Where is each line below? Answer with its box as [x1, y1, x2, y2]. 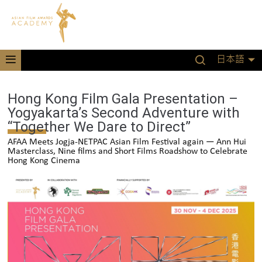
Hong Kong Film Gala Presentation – [8, 91, 239, 107]
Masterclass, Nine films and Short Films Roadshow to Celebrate [8, 147, 248, 156]
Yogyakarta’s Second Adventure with [8, 105, 240, 121]
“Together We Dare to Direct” [8, 119, 191, 135]
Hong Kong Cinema [8, 156, 81, 166]
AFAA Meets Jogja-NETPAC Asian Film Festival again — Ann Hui [8, 137, 247, 147]
